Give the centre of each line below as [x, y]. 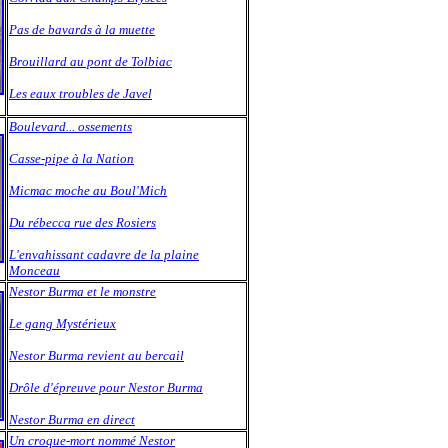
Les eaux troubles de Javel [80, 93]
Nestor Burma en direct [72, 419]
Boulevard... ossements [70, 126]
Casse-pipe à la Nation [71, 158]
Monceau [34, 270]
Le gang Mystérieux [62, 323]
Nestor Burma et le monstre [82, 291]
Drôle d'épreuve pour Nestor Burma [106, 387]
